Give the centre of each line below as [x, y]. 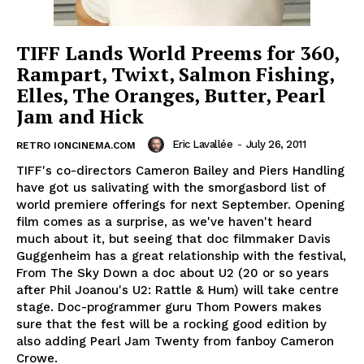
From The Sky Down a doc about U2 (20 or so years [173, 273]
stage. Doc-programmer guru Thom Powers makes [169, 307]
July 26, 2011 [275, 145]
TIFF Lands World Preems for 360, [178, 52]
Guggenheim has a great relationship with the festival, [181, 256]
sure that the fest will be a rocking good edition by [171, 324]
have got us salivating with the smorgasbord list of [171, 187]
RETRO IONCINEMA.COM [76, 145]
